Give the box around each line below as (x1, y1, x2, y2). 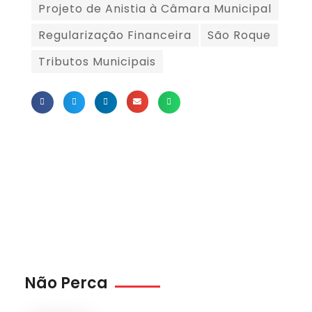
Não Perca (24, 272, 108, 295)
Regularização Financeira (38, 27, 192, 44)
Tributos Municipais (38, 54, 156, 70)
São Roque (208, 27, 271, 44)
